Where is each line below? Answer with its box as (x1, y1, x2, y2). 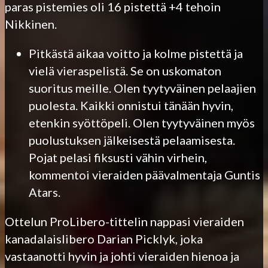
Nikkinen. (5, 16, 57, 31)
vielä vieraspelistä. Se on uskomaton (29, 63, 221, 78)
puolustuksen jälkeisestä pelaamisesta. (29, 132, 235, 147)
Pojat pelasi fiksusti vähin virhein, (29, 150, 207, 165)
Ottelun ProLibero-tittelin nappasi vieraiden (5, 214, 244, 229)
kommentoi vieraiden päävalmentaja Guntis (29, 167, 260, 182)
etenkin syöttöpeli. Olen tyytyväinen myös (29, 115, 255, 130)
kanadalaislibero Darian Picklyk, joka (5, 231, 203, 246)
